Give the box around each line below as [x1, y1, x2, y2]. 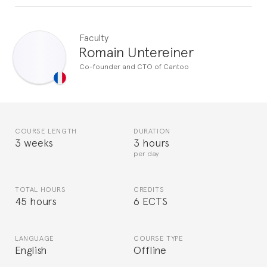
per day [133, 148, 159, 159]
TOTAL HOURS [15, 184, 66, 194]
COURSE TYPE [133, 233, 184, 243]
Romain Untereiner [79, 41, 194, 60]
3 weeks [15, 135, 54, 150]
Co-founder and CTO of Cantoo [79, 61, 189, 71]
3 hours [133, 135, 170, 150]
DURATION [133, 126, 170, 136]
